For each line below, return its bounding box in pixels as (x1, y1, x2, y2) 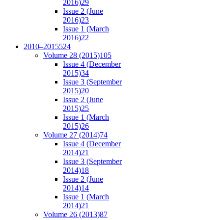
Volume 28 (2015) (43, 51, 100, 59)
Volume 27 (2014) (43, 130, 100, 139)
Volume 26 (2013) (43, 210, 100, 219)
